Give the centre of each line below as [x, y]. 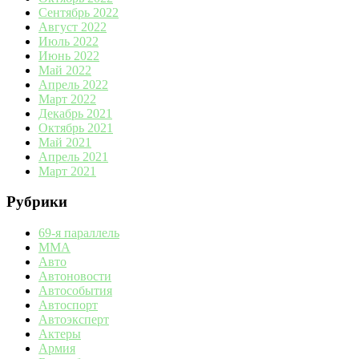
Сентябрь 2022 [79, 12]
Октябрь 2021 [76, 127]
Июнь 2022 [69, 55]
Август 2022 [73, 26]
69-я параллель [79, 232]
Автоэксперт [74, 319]
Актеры [60, 333]
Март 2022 [67, 99]
